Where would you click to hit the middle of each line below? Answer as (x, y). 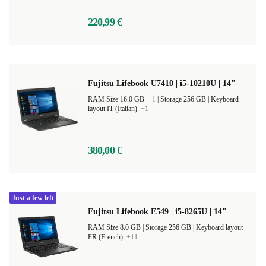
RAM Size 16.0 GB (117, 99)
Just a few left (33, 198)
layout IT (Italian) (113, 109)
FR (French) (106, 237)
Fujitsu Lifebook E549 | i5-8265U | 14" (157, 212)
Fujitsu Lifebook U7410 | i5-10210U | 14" (162, 83)
